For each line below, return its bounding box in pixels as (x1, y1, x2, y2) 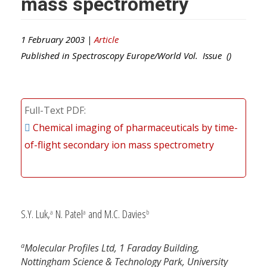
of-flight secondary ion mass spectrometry (24, 138, 214, 151)
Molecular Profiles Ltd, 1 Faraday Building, (24, 241, 200, 255)
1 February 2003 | (21, 33, 94, 45)
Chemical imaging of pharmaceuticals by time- (33, 120, 238, 134)
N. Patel (53, 205, 83, 222)
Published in (21, 49, 72, 61)
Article (94, 33, 119, 45)
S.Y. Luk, (21, 205, 50, 222)
